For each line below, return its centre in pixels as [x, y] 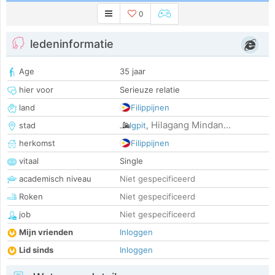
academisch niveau [54, 179]
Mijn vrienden [46, 232]
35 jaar [133, 72]
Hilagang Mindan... [191, 125]
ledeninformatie [72, 44]
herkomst [36, 143]
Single [131, 161]
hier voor [35, 90]
